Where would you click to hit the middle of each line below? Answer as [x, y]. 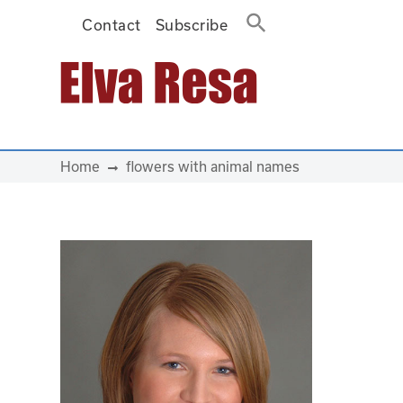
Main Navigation [110, 97]
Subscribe [192, 25]
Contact [112, 25]
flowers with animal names [212, 166]
